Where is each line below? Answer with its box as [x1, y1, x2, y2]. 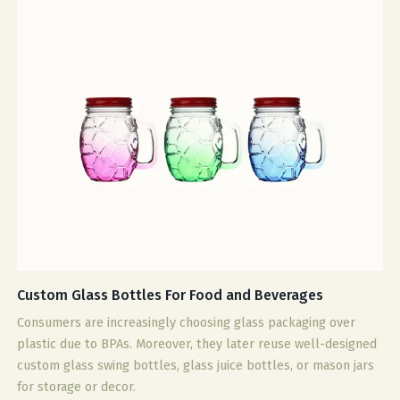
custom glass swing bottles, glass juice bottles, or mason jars [17, 357, 375, 373]
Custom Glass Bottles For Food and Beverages [17, 286, 324, 304]
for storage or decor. [17, 379, 137, 395]
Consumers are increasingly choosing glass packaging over [17, 314, 356, 330]
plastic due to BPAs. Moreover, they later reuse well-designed [17, 336, 378, 352]
